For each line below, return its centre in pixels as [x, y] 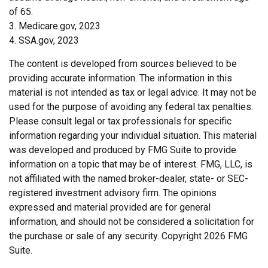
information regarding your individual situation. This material [133, 136]
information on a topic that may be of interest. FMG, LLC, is [131, 165]
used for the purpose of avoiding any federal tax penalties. [131, 107]
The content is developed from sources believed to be [123, 64]
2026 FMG [226, 236]
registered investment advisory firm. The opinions [113, 193]
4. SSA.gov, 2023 [44, 41]
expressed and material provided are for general [110, 208]
